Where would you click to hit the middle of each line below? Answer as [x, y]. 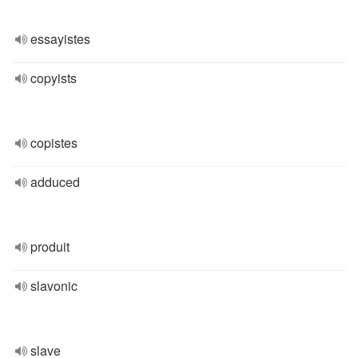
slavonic [54, 286]
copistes [54, 143]
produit [50, 247]
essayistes [60, 39]
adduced [55, 182]
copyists [54, 78]
